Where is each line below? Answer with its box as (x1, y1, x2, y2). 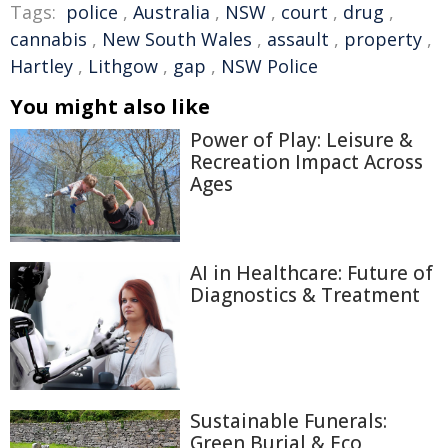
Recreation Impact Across (190, 149, 423, 175)
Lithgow (88, 54, 158, 78)
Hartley (10, 54, 73, 78)
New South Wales (102, 27, 252, 51)
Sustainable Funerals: (190, 407, 387, 434)
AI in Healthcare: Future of (190, 260, 433, 287)
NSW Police (221, 54, 318, 78)
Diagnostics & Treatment (190, 282, 420, 309)
